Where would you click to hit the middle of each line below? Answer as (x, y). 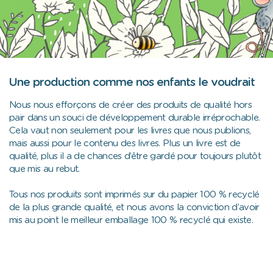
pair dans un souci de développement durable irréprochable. (135, 118)
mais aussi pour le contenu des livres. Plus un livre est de (125, 143)
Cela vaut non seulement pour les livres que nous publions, (130, 130)
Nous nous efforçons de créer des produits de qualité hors (131, 105)
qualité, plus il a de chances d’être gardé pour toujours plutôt (135, 156)
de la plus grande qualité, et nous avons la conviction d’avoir (134, 207)
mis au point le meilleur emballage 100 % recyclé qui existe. (131, 220)
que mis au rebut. (44, 169)
